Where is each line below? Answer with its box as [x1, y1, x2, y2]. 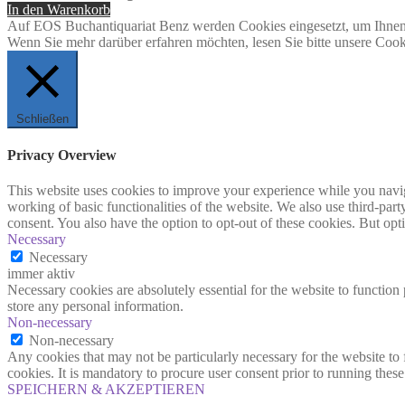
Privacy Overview [7, 146, 117, 163]
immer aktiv [7, 266, 75, 282]
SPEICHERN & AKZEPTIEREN [7, 381, 205, 398]
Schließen [16, 111, 69, 126]
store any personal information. [7, 298, 184, 315]
